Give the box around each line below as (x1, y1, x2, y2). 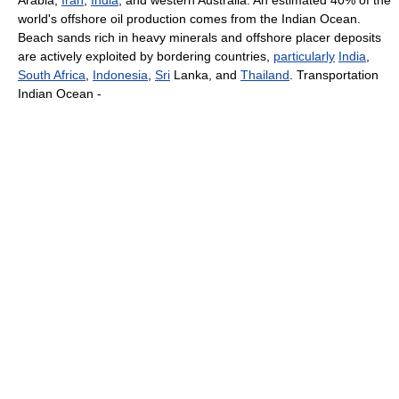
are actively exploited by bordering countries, (18, 49, 273, 63)
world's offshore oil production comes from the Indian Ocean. (18, 12, 361, 26)
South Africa (18, 68, 85, 82)
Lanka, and (170, 68, 240, 82)
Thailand (240, 68, 289, 82)
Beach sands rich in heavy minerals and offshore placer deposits (18, 30, 381, 45)
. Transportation (289, 68, 379, 82)
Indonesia (93, 68, 148, 82)
